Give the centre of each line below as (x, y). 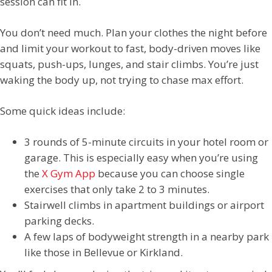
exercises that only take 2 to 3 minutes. (117, 189)
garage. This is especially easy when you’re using (141, 158)
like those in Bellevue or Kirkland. (104, 252)
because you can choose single (170, 173)
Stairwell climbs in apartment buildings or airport (144, 205)
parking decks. (59, 221)
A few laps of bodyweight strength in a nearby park (147, 236)
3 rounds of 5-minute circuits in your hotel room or (146, 142)
